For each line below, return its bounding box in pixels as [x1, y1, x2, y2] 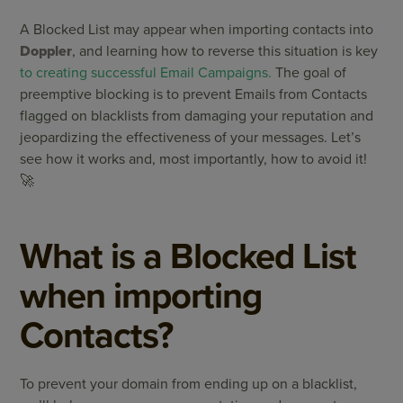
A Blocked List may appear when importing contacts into [20, 21, 374, 39]
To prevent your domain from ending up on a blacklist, [20, 375, 358, 393]
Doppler [20, 42, 73, 60]
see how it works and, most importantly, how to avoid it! [20, 150, 368, 168]
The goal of [272, 64, 347, 82]
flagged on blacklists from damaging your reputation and [20, 107, 374, 125]
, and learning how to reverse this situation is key [72, 42, 379, 60]
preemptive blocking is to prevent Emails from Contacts [20, 85, 368, 103]
